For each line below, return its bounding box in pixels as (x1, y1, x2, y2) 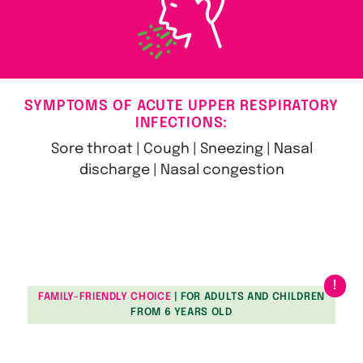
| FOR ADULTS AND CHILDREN (173, 292, 325, 303)
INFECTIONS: (135, 115, 228, 130)
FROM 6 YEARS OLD (130, 307, 233, 318)
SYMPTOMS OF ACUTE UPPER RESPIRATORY (24, 98, 339, 113)
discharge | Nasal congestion (79, 162, 284, 177)
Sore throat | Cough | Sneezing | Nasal (50, 141, 313, 156)
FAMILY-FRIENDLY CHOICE (38, 292, 172, 303)
